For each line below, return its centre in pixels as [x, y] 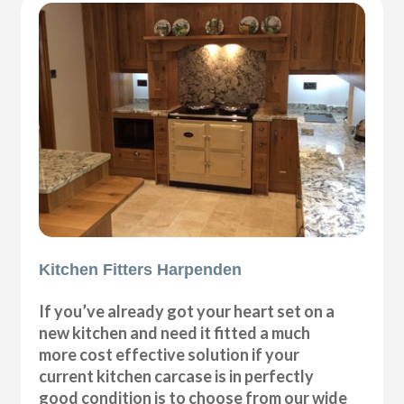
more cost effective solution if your [170, 354]
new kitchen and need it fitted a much [175, 332]
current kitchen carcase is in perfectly [177, 376]
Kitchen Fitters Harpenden [141, 269]
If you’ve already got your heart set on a [187, 311]
